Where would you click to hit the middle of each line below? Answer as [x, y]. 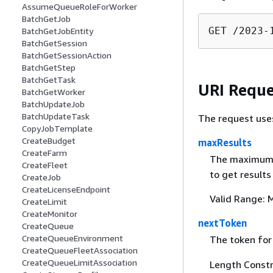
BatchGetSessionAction [67, 55]
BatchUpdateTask [56, 116]
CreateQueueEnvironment [73, 238]
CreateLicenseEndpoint [66, 190]
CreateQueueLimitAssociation [80, 263]
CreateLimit [44, 202]
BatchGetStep [49, 68]
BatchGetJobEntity [58, 31]
